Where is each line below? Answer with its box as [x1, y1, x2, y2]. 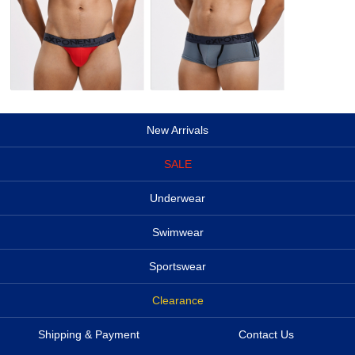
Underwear [150, 192, 205, 205]
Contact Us [239, 328, 294, 342]
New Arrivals [147, 124, 208, 137]
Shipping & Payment [38, 328, 139, 342]
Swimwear [151, 226, 204, 239]
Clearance [151, 294, 204, 307]
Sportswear [149, 260, 206, 273]
